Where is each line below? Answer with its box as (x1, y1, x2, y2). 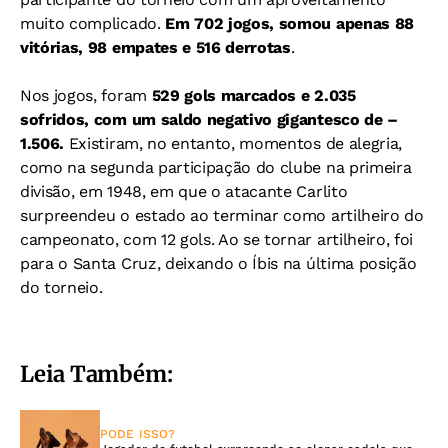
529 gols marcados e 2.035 (151, 86, 356, 106)
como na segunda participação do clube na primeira (20, 158, 412, 178)
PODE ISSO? (100, 427, 176, 442)
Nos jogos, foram (20, 86, 152, 106)
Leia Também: (20, 360, 173, 389)
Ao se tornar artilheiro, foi (218, 230, 414, 250)
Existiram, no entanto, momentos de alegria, (68, 134, 403, 154)
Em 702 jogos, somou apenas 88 (165, 14, 414, 34)
